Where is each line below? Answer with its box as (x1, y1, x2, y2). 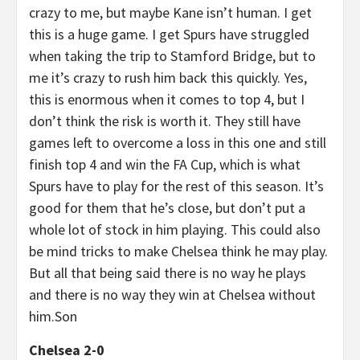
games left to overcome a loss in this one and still (29, 133, 326, 152)
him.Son (29, 307, 80, 325)
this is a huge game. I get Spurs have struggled (29, 25, 309, 43)
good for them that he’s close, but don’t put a (29, 198, 305, 217)
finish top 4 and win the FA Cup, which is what (29, 155, 301, 174)
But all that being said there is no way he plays (29, 264, 306, 282)
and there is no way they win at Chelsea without (29, 285, 316, 304)
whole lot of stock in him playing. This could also (29, 220, 321, 239)
